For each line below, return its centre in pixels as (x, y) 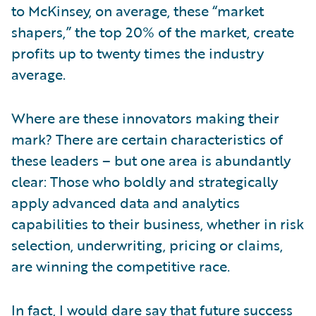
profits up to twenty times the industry (138, 53)
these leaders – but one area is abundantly (151, 160)
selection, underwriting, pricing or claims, (147, 244)
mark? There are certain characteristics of (147, 139)
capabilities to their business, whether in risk (158, 223)
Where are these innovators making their (145, 117)
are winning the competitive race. (121, 266)
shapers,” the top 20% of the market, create (153, 31)
